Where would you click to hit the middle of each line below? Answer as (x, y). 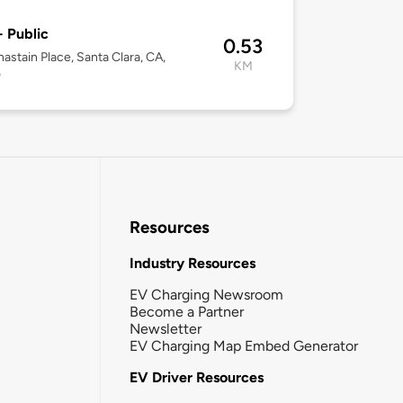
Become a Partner (187, 311)
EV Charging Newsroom (206, 294)
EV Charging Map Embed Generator (244, 345)
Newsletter (166, 328)
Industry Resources (193, 263)
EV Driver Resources (197, 377)
